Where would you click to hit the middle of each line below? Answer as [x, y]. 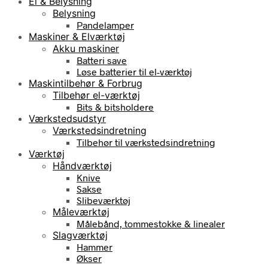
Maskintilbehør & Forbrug [86, 83]
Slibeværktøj [103, 200]
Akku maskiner [86, 48]
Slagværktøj [80, 235]
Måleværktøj [81, 211]
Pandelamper [105, 25]
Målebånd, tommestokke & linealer [151, 223]
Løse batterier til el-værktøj [134, 71]
